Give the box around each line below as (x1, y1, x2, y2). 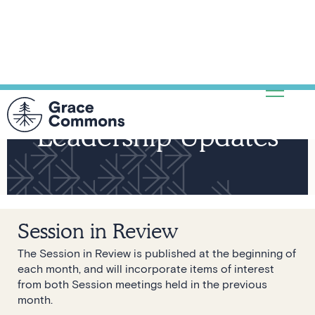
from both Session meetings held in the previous (18, 277, 267, 290)
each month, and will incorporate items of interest (18, 262, 274, 275)
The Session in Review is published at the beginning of (18, 246, 296, 259)
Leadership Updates (37, 118, 278, 153)
